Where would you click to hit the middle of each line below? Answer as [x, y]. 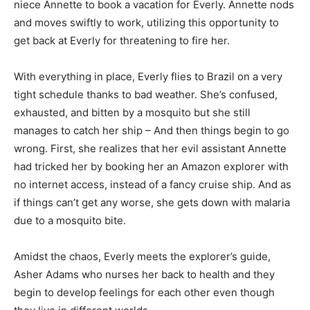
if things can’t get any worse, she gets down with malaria [152, 202]
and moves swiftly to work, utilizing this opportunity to [146, 22]
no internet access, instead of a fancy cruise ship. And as [153, 184]
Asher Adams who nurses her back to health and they [144, 274]
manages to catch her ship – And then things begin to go [152, 130]
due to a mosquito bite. [70, 220]
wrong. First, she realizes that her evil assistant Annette [150, 148]
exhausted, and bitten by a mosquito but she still [132, 112]
